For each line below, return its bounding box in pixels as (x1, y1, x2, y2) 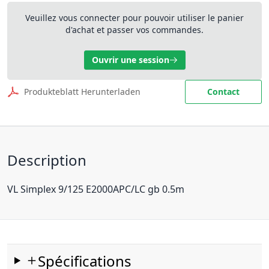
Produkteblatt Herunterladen (24, 85, 141, 97)
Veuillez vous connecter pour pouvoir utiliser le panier (25, 11, 244, 23)
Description (7, 150, 86, 170)
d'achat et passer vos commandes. (65, 23, 204, 35)
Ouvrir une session (91, 53, 169, 65)
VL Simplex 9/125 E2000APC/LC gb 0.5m (7, 182, 184, 196)
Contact (207, 85, 240, 97)
